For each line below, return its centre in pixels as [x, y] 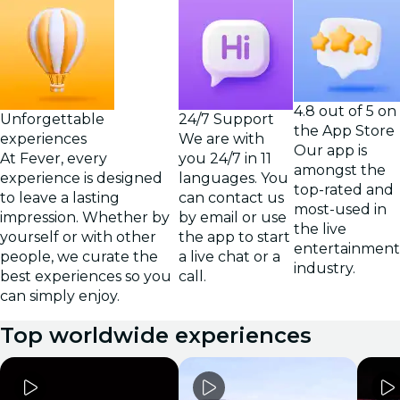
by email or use [232, 217]
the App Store [344, 131]
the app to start [234, 237]
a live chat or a [229, 257]
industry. [325, 268]
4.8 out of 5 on [345, 111]
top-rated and [344, 190]
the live [320, 229]
